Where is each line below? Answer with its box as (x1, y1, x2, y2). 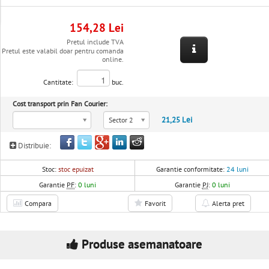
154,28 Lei (70, 22, 124, 35)
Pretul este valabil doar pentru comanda (2, 47, 124, 55)
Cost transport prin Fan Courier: (13, 100, 107, 108)
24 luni (226, 165, 249, 174)
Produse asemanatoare (82, 237, 202, 252)
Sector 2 (109, 116, 133, 124)
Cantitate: (43, 78, 77, 86)
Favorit (144, 199, 166, 208)
